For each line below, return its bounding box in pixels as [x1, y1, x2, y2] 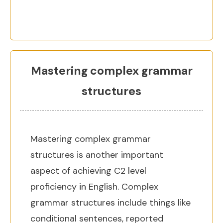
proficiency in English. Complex [30, 181, 158, 193]
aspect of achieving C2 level [30, 165, 146, 177]
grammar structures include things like [30, 197, 191, 209]
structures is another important [30, 149, 163, 161]
